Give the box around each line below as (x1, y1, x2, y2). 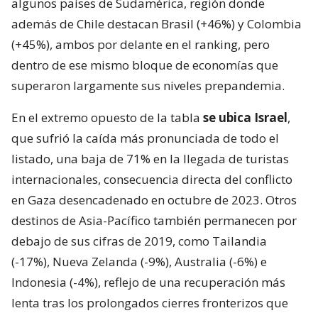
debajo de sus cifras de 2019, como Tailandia (11, 232, 267, 249)
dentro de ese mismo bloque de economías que (11, 56, 278, 73)
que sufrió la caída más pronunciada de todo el (11, 129, 279, 146)
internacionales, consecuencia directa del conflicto (11, 170, 292, 187)
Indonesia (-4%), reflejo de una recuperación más (11, 273, 285, 290)
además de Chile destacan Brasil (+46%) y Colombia (11, 15, 302, 32)
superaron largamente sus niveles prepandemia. (11, 77, 285, 94)
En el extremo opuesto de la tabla (11, 109, 203, 126)
